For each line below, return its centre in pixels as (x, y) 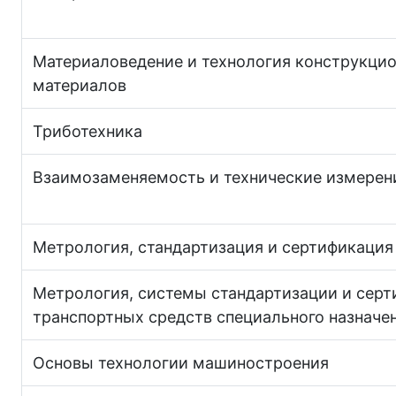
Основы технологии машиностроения (181, 362)
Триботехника (88, 131)
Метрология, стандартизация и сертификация (213, 247)
